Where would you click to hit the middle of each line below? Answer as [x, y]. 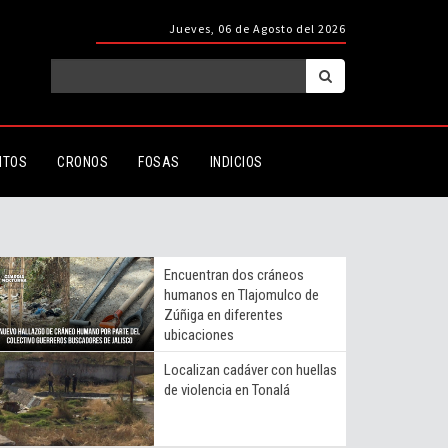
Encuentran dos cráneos [234, 274]
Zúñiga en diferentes [223, 314]
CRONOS [82, 161]
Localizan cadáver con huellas [250, 369]
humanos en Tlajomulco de [241, 294]
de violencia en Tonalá [228, 389]
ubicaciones [199, 334]
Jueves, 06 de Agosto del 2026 [257, 28]
